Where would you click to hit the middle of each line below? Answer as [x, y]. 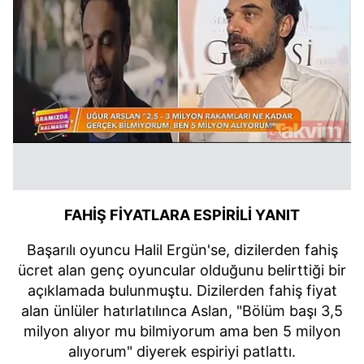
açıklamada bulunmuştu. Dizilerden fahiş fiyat [182, 290]
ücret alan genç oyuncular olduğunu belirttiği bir [182, 270]
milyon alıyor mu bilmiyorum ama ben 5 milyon [182, 331]
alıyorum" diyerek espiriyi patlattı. [182, 351]
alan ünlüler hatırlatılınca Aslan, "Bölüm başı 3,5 [182, 311]
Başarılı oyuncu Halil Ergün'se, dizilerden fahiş [182, 250]
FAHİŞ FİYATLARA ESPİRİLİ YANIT [182, 215]
